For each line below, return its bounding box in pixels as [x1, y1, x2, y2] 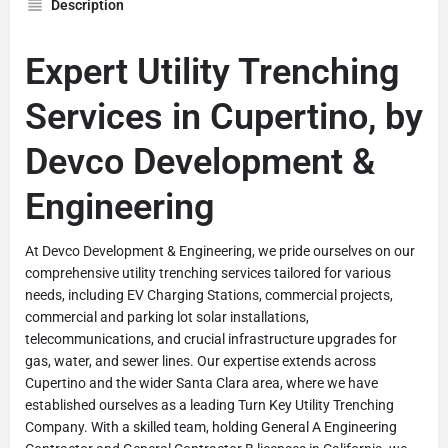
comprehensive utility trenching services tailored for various [25, 264, 391, 281]
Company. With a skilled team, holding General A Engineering [25, 418, 397, 435]
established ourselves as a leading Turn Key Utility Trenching [25, 396, 394, 413]
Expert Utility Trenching [25, 50, 399, 93]
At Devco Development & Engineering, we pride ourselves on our [25, 242, 415, 259]
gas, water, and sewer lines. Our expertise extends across [25, 352, 376, 369]
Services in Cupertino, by [25, 95, 423, 138]
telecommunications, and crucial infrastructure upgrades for [25, 330, 397, 347]
